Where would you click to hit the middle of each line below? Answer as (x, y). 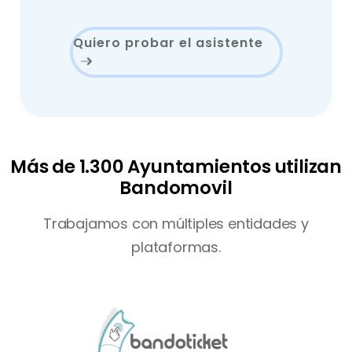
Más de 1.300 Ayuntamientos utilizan (176, 167)
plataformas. (176, 247)
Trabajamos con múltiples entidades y (176, 224)
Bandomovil (176, 188)
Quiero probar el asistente (168, 42)
